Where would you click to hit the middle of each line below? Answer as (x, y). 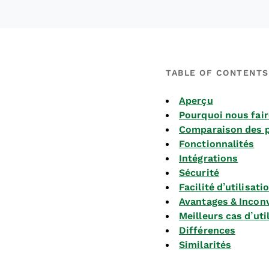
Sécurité (199, 173)
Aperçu (196, 101)
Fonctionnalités (217, 144)
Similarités (205, 245)
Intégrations (209, 158)
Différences (207, 230)
